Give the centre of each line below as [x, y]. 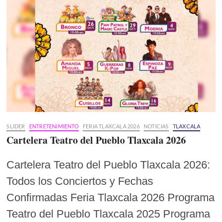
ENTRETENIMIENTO [54, 126]
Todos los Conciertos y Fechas [80, 181]
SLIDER [16, 126]
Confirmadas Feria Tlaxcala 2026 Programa [111, 198]
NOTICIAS [156, 126]
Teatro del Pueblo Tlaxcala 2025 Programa [109, 214]
